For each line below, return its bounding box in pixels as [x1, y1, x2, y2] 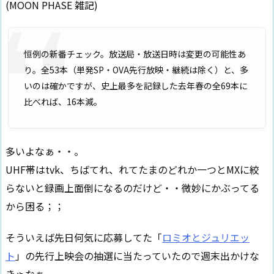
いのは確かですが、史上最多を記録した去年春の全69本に [24, 80, 248, 92]
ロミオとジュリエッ [162, 229, 250, 245]
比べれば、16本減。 [24, 95, 102, 108]
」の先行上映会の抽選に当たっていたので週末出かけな [15, 248, 259, 263]
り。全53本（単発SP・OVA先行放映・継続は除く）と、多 [24, 64, 248, 76]
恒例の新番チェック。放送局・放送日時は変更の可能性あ [24, 48, 246, 61]
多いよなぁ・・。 [6, 143, 84, 158]
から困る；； [6, 198, 64, 213]
